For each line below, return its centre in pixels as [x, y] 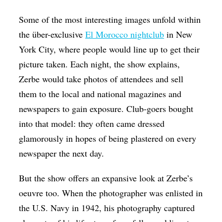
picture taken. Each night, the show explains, [100, 64]
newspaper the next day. [62, 153]
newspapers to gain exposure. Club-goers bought [106, 109]
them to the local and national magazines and [100, 94]
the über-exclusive [52, 34]
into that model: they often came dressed [92, 124]
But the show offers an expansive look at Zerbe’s [106, 178]
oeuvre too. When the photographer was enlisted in [111, 193]
